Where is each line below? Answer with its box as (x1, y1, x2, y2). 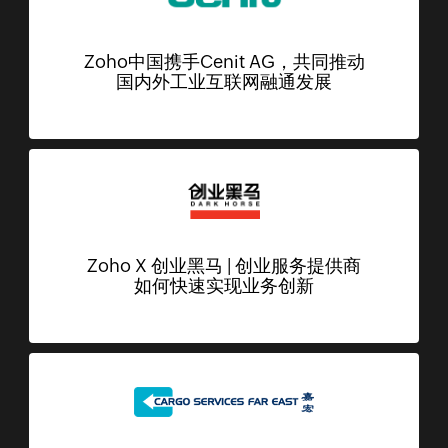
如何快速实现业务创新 (134, 275, 314, 297)
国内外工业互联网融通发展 (116, 71, 332, 93)
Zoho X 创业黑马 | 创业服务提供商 (87, 255, 361, 277)
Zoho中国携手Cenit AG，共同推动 (83, 51, 365, 73)
